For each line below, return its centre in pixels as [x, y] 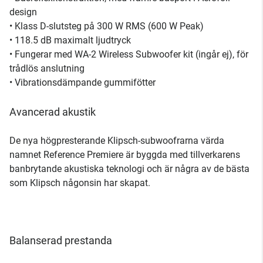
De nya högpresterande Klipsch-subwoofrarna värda [117, 141]
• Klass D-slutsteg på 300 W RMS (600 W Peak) [107, 26]
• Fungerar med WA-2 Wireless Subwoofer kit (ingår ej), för [129, 54]
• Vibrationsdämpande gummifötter [82, 82]
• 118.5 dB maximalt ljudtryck [70, 40]
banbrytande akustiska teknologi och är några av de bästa [129, 169]
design [23, 12]
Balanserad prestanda [61, 240]
